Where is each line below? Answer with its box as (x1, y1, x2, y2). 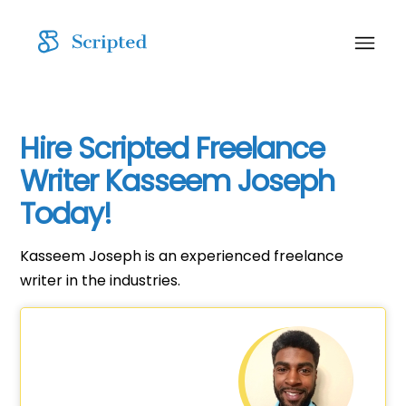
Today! (20, 192, 112, 234)
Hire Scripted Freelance (20, 127, 325, 169)
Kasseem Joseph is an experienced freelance (20, 245, 344, 266)
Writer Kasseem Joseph (20, 159, 335, 201)
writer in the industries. (20, 269, 181, 291)
